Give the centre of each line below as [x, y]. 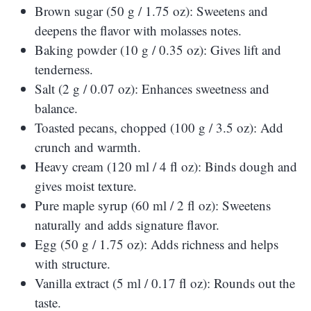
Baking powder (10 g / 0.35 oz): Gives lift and [158, 50]
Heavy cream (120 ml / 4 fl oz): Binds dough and [166, 167]
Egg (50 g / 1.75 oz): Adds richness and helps [157, 244]
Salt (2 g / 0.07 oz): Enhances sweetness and [152, 89]
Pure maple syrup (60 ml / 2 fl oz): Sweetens [153, 205]
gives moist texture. [86, 186]
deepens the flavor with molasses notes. [138, 31]
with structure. [73, 264]
